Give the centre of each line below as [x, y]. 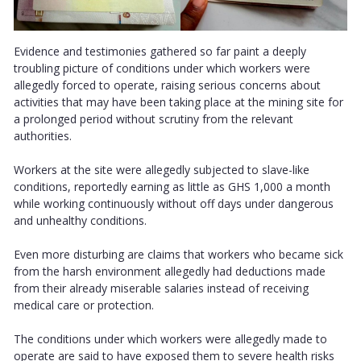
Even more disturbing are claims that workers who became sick [178, 254]
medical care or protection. [84, 305]
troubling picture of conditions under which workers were [162, 68]
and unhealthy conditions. [82, 220]
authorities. [43, 135]
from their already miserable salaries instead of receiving [161, 288]
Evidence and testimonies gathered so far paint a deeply [160, 51]
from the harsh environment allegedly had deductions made [170, 271]
